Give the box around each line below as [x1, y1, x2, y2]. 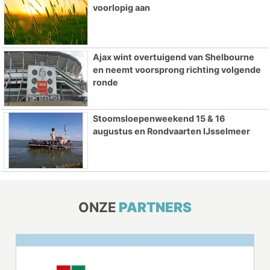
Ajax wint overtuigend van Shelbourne [92, 51, 254, 62]
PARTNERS [119, 199, 192, 216]
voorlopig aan [92, 2, 150, 13]
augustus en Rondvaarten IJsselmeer [92, 126, 250, 137]
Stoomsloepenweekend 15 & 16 [92, 113, 225, 124]
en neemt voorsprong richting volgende [92, 64, 261, 75]
